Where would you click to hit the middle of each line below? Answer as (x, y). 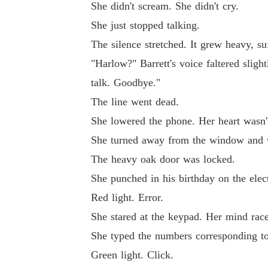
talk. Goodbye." (126, 83)
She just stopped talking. (145, 25)
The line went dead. (135, 102)
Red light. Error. (127, 197)
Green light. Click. (132, 255)
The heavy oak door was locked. (163, 159)
